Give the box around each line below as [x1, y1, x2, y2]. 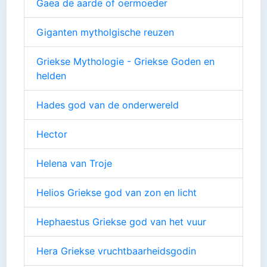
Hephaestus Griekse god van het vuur [36, 215, 206, 228]
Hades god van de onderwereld [36, 98, 179, 111]
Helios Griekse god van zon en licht [36, 186, 197, 198]
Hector [36, 128, 67, 140]
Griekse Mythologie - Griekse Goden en [36, 55, 215, 67]
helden [36, 69, 66, 82]
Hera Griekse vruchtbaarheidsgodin [36, 244, 196, 257]
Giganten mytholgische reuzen [36, 26, 174, 38]
